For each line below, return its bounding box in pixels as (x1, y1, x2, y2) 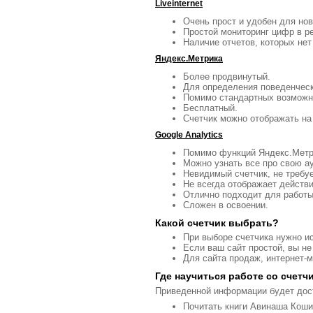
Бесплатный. (183, 103, 238, 113)
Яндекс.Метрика (155, 54, 223, 64)
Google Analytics (155, 130, 223, 140)
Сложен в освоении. (183, 200, 268, 210)
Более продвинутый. (183, 71, 270, 82)
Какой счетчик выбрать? (155, 217, 279, 228)
